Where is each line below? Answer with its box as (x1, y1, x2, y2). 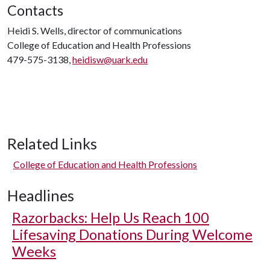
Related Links (7, 134, 97, 152)
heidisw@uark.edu (72, 54, 148, 65)
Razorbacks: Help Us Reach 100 (12, 209, 209, 226)
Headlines (7, 186, 74, 204)
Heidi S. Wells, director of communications (7, 25, 182, 36)
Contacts (7, 2, 63, 19)
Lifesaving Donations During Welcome (12, 226, 253, 243)
